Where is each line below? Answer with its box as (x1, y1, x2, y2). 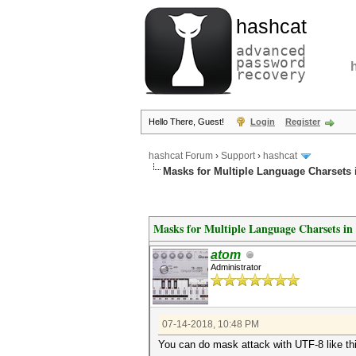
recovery (236, 66, 306, 83)
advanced (236, 42, 306, 59)
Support (221, 150, 255, 162)
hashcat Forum (149, 150, 213, 162)
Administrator (211, 262, 261, 272)
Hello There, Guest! (149, 117, 226, 126)
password (236, 54, 306, 71)
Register (285, 117, 320, 126)
